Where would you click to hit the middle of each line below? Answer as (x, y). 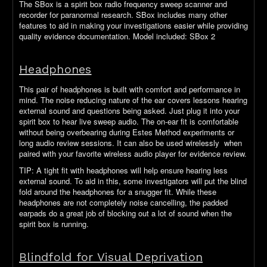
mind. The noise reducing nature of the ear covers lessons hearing (133, 100)
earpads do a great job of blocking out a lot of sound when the (125, 213)
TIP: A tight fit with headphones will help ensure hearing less (123, 170)
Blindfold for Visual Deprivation (111, 257)
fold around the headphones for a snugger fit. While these (118, 191)
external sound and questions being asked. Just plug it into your (129, 110)
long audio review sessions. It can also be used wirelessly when (131, 142)
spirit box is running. (54, 223)
